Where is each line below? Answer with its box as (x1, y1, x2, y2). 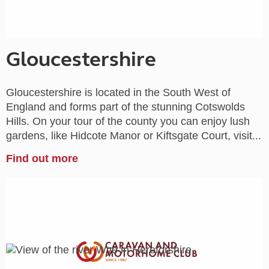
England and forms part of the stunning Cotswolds (6, 100, 245, 113)
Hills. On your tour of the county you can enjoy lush (6, 115, 250, 127)
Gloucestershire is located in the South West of (6, 86, 231, 98)
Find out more (6, 152, 78, 165)
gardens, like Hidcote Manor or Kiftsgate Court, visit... (6, 129, 261, 142)
